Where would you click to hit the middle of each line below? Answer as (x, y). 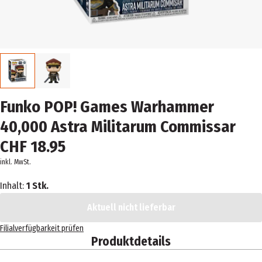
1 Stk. (37, 186)
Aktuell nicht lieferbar (131, 207)
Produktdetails (131, 242)
